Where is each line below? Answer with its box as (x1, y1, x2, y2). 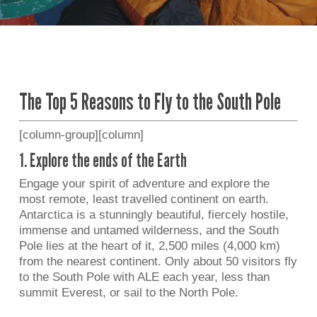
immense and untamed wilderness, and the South (18, 224, 279, 237)
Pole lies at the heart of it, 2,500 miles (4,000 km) (18, 239, 280, 253)
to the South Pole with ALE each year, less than (18, 270, 270, 284)
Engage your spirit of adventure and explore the (18, 177, 270, 190)
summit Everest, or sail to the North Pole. (18, 286, 238, 299)
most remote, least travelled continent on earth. (18, 192, 269, 206)
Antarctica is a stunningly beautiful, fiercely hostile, (18, 208, 289, 221)
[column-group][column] (18, 128, 144, 142)
